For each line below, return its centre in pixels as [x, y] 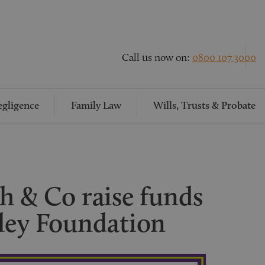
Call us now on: [157, 57]
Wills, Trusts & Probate [204, 105]
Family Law [96, 105]
